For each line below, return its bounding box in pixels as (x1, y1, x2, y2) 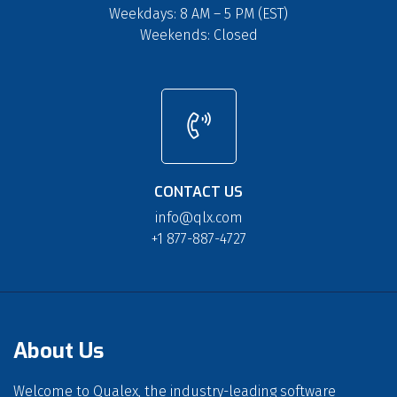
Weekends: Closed (139, 27, 258, 44)
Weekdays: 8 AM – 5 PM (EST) (109, 5, 288, 23)
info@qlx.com (154, 208, 243, 226)
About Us (13, 337, 104, 366)
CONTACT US (154, 182, 243, 201)
